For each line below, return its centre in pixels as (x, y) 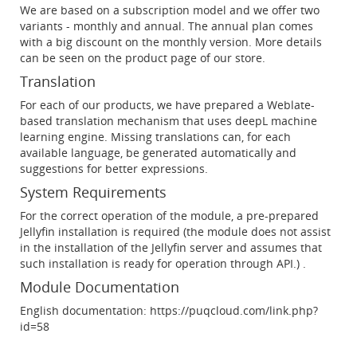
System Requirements (93, 192)
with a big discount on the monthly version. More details (171, 42)
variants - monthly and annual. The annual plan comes (167, 26)
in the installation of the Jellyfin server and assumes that (171, 247)
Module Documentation (100, 287)
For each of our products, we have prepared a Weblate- (167, 105)
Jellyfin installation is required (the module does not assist (175, 231)
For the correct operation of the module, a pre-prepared (169, 216)
